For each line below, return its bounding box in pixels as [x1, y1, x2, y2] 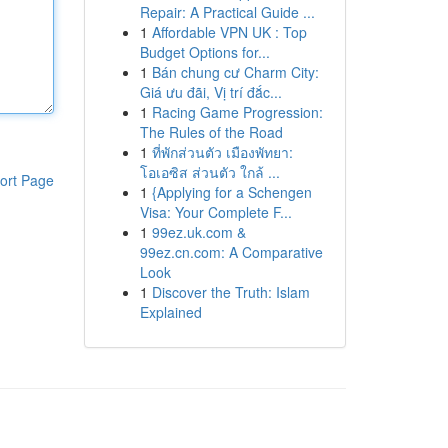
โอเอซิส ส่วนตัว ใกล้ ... [139, 162, 280, 182]
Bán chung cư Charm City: [151, 62, 319, 82]
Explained [139, 302, 202, 322]
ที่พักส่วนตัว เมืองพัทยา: [151, 142, 293, 162]
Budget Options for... [139, 42, 270, 62]
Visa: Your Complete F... [139, 202, 292, 222]
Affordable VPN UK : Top [151, 22, 307, 42]
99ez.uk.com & [151, 222, 246, 242]
